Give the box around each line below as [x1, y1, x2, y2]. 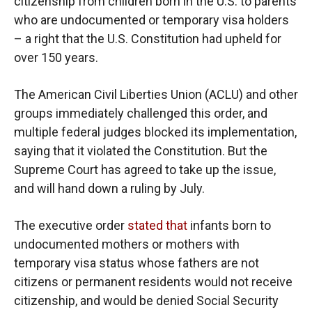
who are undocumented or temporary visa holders [14, 13, 289, 28]
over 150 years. [14, 50, 98, 65]
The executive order [14, 218, 127, 233]
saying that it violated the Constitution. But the [14, 143, 267, 159]
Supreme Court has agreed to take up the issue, [14, 162, 276, 178]
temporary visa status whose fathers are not [14, 256, 259, 271]
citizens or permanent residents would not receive [14, 274, 292, 290]
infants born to [187, 218, 271, 233]
